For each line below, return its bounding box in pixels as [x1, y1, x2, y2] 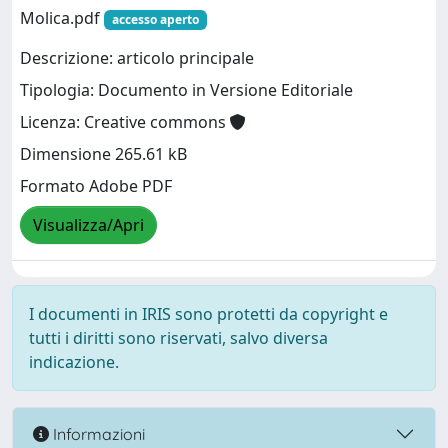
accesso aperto [111, 11, 199, 28]
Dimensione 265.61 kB [20, 143, 187, 166]
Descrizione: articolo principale [20, 47, 254, 70]
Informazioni [49, 423, 145, 444]
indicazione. [29, 351, 119, 373]
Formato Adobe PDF [20, 175, 172, 198]
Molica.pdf [20, 7, 104, 29]
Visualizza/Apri [33, 214, 144, 237]
